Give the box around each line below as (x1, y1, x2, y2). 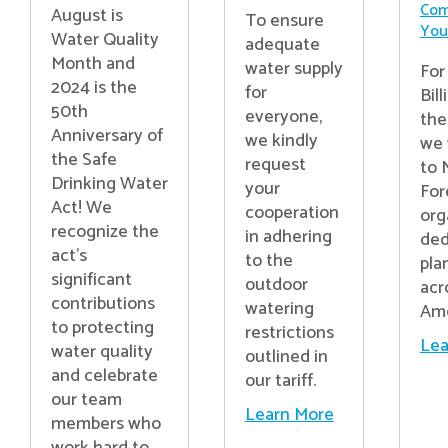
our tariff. (244, 365, 316, 396)
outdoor (244, 269, 308, 300)
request (244, 149, 306, 180)
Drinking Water (50, 169, 168, 200)
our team (50, 385, 122, 416)
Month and (50, 49, 135, 80)
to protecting (50, 313, 154, 344)
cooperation (244, 197, 339, 228)
